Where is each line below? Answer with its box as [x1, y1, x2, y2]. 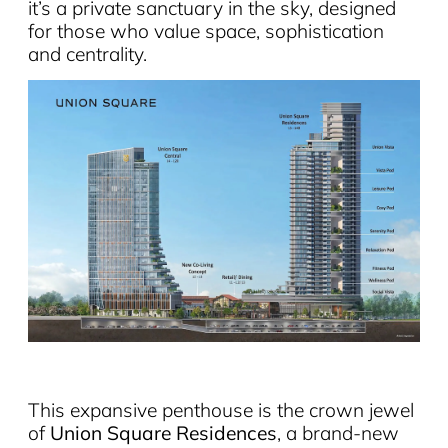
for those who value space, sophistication [27, 19, 384, 43]
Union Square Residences [49, 420, 277, 445]
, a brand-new [276, 420, 399, 445]
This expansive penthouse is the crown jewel [27, 397, 414, 422]
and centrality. [27, 42, 147, 66]
